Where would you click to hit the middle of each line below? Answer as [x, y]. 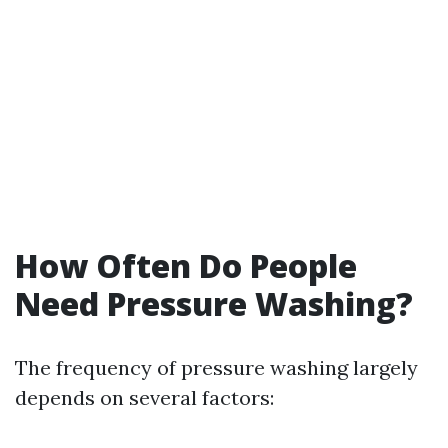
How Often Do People [186, 265]
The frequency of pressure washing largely [216, 367]
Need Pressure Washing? [214, 303]
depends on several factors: [144, 397]
